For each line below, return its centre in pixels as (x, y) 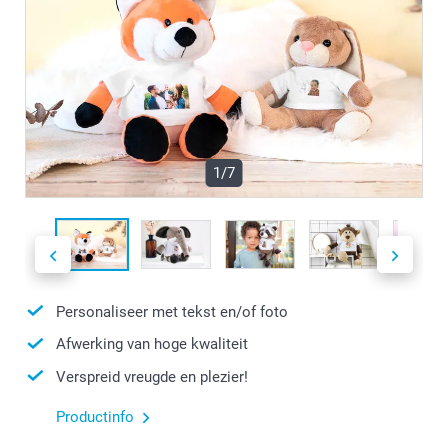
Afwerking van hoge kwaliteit (152, 344)
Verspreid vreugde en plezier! (152, 376)
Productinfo (95, 417)
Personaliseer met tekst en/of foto (172, 311)
